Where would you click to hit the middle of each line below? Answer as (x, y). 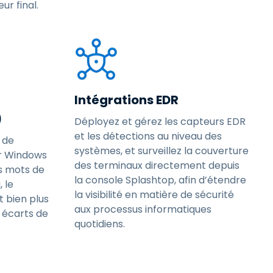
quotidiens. (100, 224)
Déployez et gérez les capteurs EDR (160, 122)
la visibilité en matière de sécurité (154, 195)
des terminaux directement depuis (157, 165)
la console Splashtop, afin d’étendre (160, 180)
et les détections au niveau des (148, 136)
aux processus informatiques (143, 209)
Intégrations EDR (126, 100)
